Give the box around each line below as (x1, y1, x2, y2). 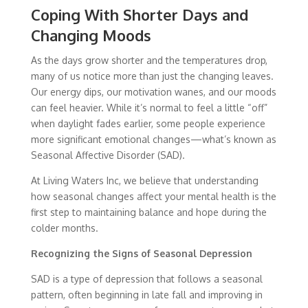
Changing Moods (30, 25, 151, 45)
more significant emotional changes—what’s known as (30, 133, 276, 145)
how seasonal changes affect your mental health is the (30, 190, 276, 202)
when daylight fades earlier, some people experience (30, 118, 265, 129)
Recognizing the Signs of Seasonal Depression (30, 247, 252, 259)
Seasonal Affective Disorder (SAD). (30, 149, 185, 161)
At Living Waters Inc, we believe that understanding (30, 175, 258, 186)
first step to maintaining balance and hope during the (30, 206, 267, 218)
